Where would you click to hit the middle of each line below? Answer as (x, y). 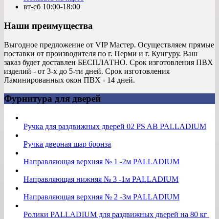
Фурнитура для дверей (52, 99)
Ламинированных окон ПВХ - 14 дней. (69, 80)
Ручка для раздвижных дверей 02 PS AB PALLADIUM (115, 127)
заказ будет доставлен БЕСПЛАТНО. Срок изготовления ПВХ (109, 62)
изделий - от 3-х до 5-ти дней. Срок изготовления (87, 71)
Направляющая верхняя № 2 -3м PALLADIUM (101, 197)
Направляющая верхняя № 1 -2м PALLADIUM (101, 162)
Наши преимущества (48, 26)
